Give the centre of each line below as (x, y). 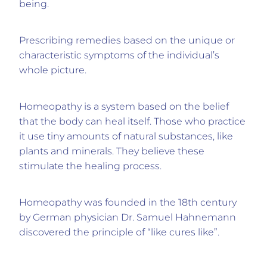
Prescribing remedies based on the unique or (127, 41)
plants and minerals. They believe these (112, 152)
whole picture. (53, 71)
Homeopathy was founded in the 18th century (128, 203)
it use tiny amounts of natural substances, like (126, 137)
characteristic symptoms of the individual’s (119, 56)
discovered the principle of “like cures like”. (119, 233)
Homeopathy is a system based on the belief (124, 107)
